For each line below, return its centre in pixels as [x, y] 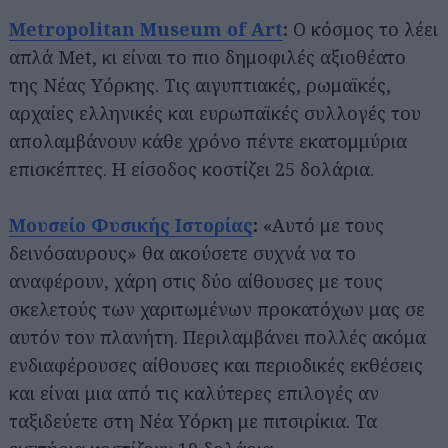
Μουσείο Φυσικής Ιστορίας [131, 225]
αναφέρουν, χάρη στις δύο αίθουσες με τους [196, 281]
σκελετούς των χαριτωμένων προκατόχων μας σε [217, 309]
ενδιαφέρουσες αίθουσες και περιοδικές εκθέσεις [216, 365]
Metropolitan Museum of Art [146, 29]
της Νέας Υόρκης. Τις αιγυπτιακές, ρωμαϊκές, [200, 85]
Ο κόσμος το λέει [365, 29]
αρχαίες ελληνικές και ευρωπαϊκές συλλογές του [215, 113]
